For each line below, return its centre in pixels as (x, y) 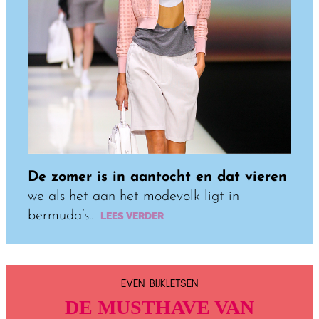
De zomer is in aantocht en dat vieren (157, 177)
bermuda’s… (62, 215)
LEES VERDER (130, 216)
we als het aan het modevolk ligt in (133, 196)
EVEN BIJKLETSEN (159, 283)
